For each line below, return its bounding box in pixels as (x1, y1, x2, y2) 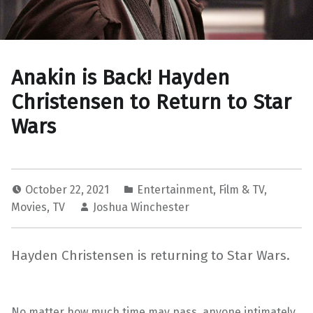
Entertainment (137, 182, 213, 196)
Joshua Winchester (93, 200, 189, 214)
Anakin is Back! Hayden (11, 64, 230, 90)
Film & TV (219, 182, 264, 196)
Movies (11, 200, 47, 214)
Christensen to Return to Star (11, 89, 291, 115)
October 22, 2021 (25, 182, 112, 196)
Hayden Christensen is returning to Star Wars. (11, 247, 290, 263)
